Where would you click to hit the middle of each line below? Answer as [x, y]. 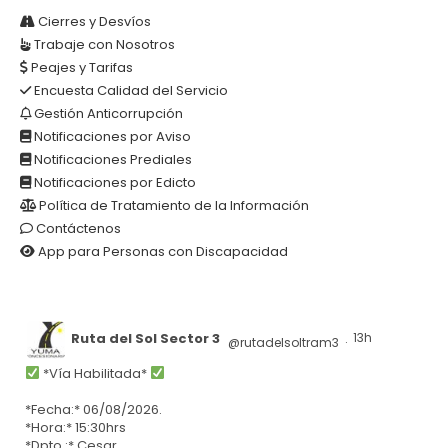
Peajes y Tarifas [80, 67]
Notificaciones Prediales [111, 159]
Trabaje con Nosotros [103, 44]
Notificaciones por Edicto [113, 182]
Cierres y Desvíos [93, 21]
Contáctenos [77, 228]
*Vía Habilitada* [94, 373]
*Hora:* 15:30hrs [75, 427]
